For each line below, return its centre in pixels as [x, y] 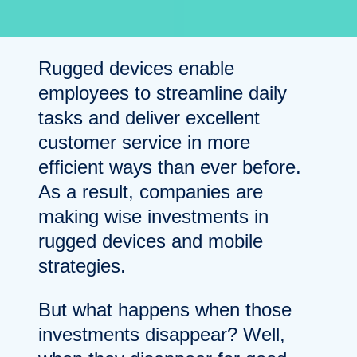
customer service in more [144, 142]
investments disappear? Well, [162, 334]
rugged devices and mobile [151, 241]
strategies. [82, 265]
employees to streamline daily [163, 92]
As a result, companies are [151, 191]
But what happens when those [165, 309]
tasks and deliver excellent [149, 117]
